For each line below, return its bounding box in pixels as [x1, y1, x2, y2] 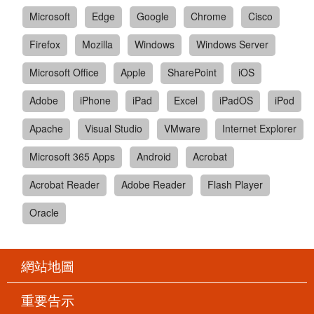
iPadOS [219, 93, 253, 108]
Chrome [191, 9, 226, 24]
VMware [164, 121, 200, 136]
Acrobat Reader [29, 177, 100, 192]
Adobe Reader [121, 177, 186, 192]
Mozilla [82, 37, 113, 52]
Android [137, 149, 171, 164]
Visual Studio [85, 121, 142, 136]
